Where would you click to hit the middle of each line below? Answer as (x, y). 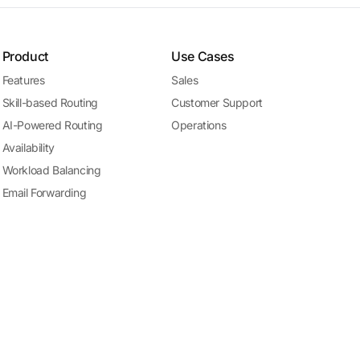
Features (23, 80)
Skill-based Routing (50, 102)
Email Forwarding (44, 192)
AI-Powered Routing (52, 125)
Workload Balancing (51, 170)
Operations (199, 125)
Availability (28, 147)
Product (25, 56)
